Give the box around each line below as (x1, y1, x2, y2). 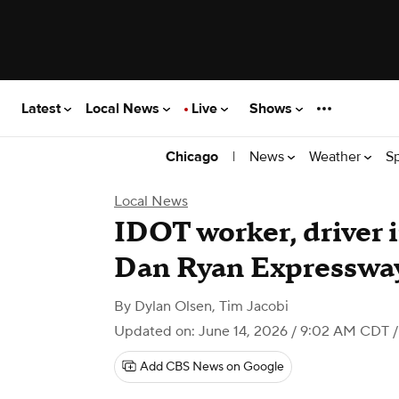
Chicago (166, 148, 218, 166)
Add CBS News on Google (140, 359, 284, 375)
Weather (309, 147, 364, 166)
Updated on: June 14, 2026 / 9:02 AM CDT (114, 322, 389, 340)
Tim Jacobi (219, 297, 289, 315)
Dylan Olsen (134, 297, 212, 315)
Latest (21, 99, 64, 118)
